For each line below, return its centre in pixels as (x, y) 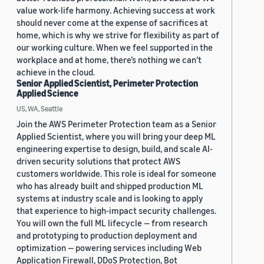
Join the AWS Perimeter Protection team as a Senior (116, 124)
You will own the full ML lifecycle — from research (112, 223)
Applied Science (47, 93)
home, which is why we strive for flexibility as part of (118, 35)
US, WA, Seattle (39, 109)
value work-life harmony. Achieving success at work (116, 10)
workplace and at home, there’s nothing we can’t (109, 60)
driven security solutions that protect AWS (98, 161)
